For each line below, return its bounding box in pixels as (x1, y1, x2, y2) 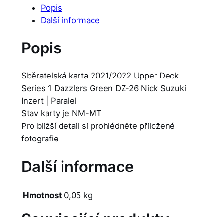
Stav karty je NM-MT (21, 108, 102, 118)
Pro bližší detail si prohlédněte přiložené (21, 121, 175, 131)
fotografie (21, 133, 59, 143)
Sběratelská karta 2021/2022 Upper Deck (21, 70, 179, 80)
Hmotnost (22, 190, 62, 201)
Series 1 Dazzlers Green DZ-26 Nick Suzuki (21, 83, 186, 93)
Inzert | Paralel (21, 95, 77, 106)
